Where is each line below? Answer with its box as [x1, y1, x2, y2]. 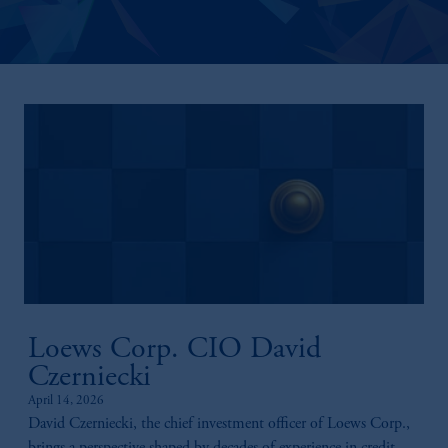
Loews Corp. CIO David [28, 335, 321, 365]
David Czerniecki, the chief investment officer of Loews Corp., [28, 416, 410, 432]
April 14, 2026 [28, 395, 104, 408]
